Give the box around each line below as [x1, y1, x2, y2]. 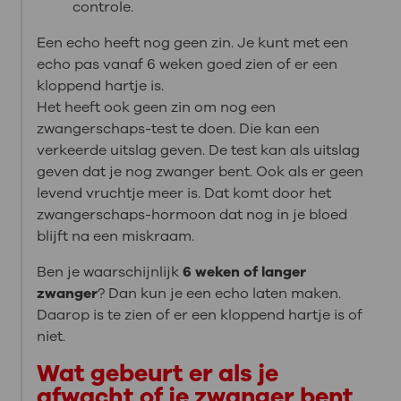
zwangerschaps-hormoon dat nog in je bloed [36, 204, 347, 225]
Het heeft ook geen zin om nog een [36, 97, 276, 117]
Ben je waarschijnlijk [36, 261, 183, 282]
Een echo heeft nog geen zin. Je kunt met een [36, 32, 348, 53]
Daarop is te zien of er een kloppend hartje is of [36, 304, 363, 325]
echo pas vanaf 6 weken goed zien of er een [36, 54, 337, 74]
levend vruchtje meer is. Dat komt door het [36, 183, 331, 203]
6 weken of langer [182, 261, 306, 282]
